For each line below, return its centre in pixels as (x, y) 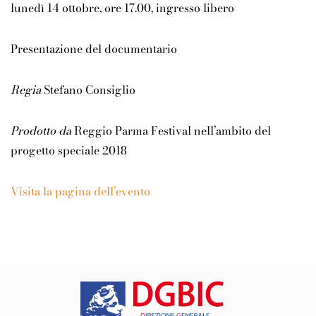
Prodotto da (41, 131)
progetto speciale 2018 (69, 151)
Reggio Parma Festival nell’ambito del (171, 131)
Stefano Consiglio (90, 90)
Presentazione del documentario (94, 49)
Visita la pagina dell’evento (80, 192)
